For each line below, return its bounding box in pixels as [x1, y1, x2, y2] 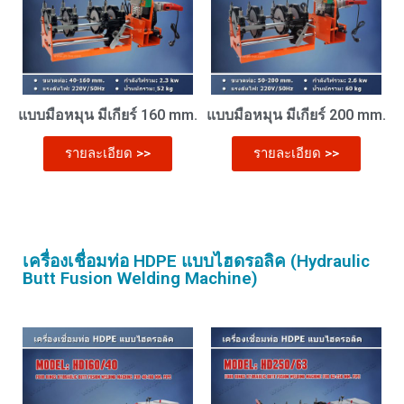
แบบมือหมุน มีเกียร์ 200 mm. [207, 106, 386, 124]
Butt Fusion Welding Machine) [23, 268, 258, 289]
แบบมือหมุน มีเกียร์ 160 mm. [18, 106, 197, 124]
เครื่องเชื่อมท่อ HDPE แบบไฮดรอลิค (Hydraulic [23, 251, 370, 271]
